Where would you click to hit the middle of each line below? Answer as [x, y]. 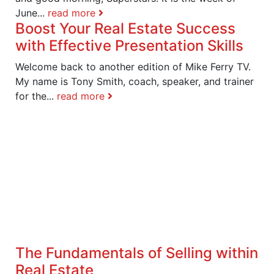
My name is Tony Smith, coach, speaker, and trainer [135, 81]
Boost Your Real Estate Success [125, 28]
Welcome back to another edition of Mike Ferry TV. [133, 66]
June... [31, 13]
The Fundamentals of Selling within [137, 253]
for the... [36, 96]
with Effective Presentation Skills [129, 45]
